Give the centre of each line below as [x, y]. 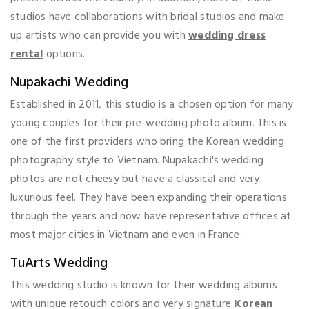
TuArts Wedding [59, 263]
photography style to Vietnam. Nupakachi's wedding [137, 160]
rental [27, 54]
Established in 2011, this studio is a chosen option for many [152, 104]
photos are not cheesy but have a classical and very [135, 179]
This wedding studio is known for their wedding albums [144, 285]
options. [64, 54]
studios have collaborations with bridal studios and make [148, 17]
